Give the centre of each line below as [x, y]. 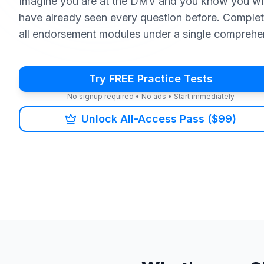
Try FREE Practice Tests [151, 79]
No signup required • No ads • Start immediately [151, 96]
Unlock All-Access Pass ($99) [159, 119]
